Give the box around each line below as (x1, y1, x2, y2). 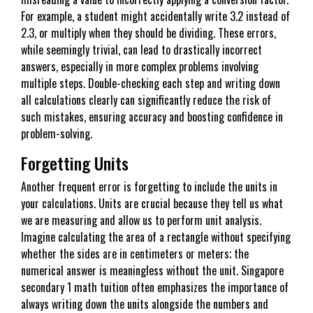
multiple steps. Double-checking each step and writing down (21, 74, 280, 92)
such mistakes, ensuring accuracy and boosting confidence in (21, 108, 283, 125)
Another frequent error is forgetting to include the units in (21, 177, 277, 195)
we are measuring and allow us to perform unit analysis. (21, 211, 261, 228)
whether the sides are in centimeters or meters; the (21, 245, 249, 262)
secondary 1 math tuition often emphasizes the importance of (21, 278, 289, 296)
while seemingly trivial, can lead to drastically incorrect (21, 41, 262, 58)
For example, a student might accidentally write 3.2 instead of (21, 7, 290, 24)
